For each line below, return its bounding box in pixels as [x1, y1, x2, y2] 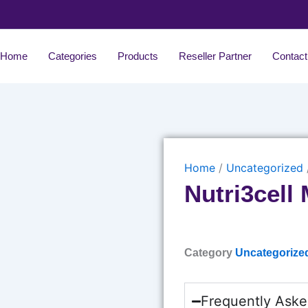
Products [118, 50, 159, 63]
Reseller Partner [179, 50, 252, 63]
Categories [48, 50, 98, 63]
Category [184, 247, 233, 259]
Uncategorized [226, 161, 304, 175]
